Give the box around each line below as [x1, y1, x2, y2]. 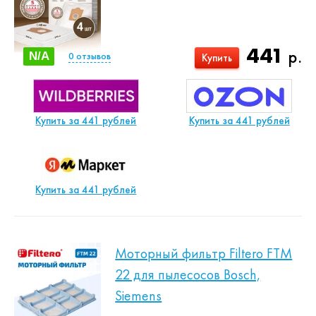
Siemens [115, 286, 162, 305]
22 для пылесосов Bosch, [115, 265, 261, 284]
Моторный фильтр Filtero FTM [115, 244, 293, 262]
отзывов [74, 49, 111, 62]
